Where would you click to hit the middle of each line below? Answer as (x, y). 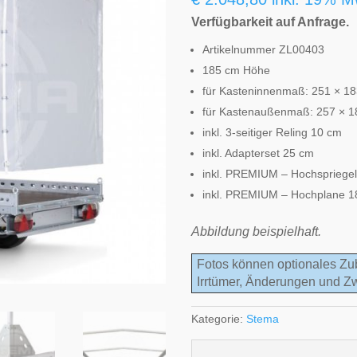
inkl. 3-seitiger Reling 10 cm (273, 132)
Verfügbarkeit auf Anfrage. (271, 22)
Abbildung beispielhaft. (257, 231)
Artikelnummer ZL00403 (264, 49)
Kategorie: (219, 319)
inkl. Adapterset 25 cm (259, 153)
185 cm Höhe (237, 70)
